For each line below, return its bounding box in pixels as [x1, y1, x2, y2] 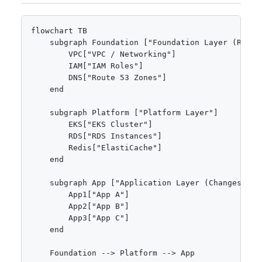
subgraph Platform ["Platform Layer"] [31, 108, 218, 117]
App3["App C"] [31, 213, 129, 222]
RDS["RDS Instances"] [31, 131, 162, 140]
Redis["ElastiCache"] [31, 143, 162, 152]
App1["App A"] [31, 189, 129, 199]
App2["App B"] [31, 201, 129, 211]
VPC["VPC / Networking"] [31, 49, 176, 58]
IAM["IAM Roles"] [31, 61, 143, 70]
